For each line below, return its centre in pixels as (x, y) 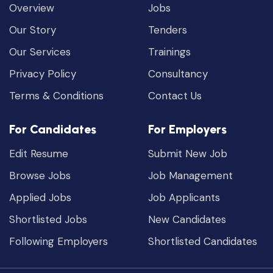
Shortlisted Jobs (48, 219)
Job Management (191, 175)
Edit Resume (39, 153)
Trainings (170, 51)
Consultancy (178, 73)
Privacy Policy (43, 73)
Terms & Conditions (56, 95)
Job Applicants (184, 197)
